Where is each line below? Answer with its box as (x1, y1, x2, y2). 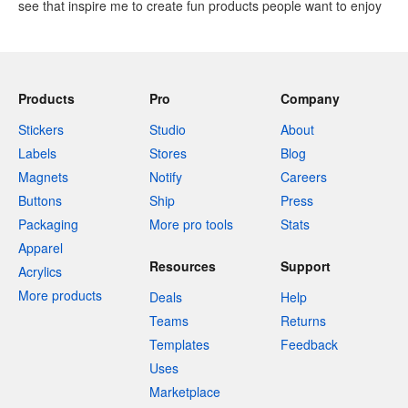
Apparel (18, 239, 63, 257)
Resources (149, 257, 216, 275)
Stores (149, 144, 187, 162)
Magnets (18, 168, 68, 186)
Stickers (18, 120, 64, 138)
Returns (280, 311, 326, 330)
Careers (280, 168, 327, 186)
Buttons (18, 191, 62, 209)
